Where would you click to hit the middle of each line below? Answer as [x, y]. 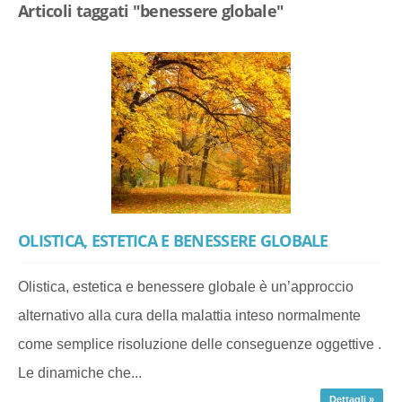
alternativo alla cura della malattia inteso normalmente [189, 315]
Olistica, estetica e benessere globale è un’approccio [186, 287]
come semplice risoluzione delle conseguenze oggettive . [200, 344]
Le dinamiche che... [80, 373]
